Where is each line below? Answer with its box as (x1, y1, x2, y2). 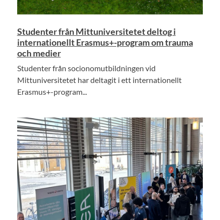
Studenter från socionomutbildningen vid (17, 63, 156, 73)
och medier (17, 48, 61, 59)
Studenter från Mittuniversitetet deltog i (17, 26, 176, 37)
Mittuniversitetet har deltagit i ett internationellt (17, 75, 182, 85)
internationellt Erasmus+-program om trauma (17, 37, 193, 48)
